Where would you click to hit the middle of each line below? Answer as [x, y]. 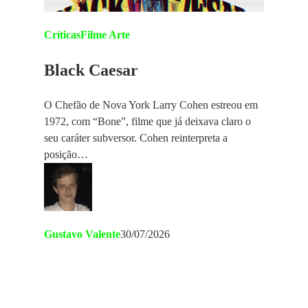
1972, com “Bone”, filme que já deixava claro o [147, 121]
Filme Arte [105, 34]
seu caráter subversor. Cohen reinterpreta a [136, 137]
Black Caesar [91, 70]
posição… [66, 154]
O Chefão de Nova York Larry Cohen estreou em [151, 104]
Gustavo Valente [82, 234]
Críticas [62, 34]
